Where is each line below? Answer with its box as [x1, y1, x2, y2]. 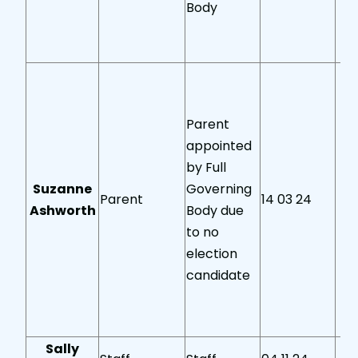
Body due [186, 201, 245, 221]
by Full [186, 158, 227, 177]
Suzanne [33, 180, 93, 199]
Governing [186, 180, 253, 199]
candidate [186, 266, 251, 285]
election [186, 245, 238, 264]
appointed [186, 137, 253, 156]
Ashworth [29, 201, 96, 221]
